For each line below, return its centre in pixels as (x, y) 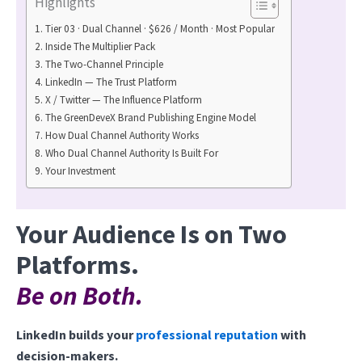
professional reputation (207, 335)
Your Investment (80, 170)
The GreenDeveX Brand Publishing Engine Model (150, 117)
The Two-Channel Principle (104, 64)
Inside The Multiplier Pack (100, 46)
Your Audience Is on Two (152, 235)
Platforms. (78, 265)
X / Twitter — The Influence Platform (123, 99)
